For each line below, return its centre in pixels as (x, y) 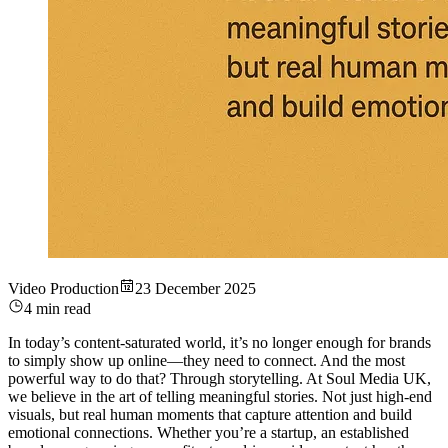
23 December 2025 (195, 289)
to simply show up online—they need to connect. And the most (206, 361)
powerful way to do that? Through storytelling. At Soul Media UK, (219, 379)
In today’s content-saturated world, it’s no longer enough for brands (219, 343)
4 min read (57, 309)
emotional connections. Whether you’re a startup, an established (208, 433)
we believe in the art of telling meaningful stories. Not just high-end (220, 397)
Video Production (63, 289)
